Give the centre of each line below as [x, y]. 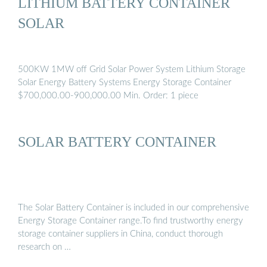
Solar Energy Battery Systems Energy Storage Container [125, 82]
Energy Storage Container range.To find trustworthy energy [131, 221]
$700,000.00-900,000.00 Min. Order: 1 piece [108, 95]
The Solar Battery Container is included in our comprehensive [133, 208]
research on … [44, 247]
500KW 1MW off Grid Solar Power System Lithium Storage [132, 69]
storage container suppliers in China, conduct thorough [120, 234]
